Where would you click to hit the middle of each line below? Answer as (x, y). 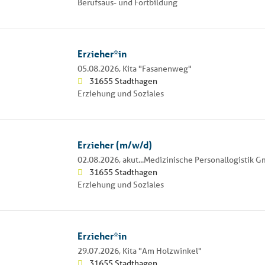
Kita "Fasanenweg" (157, 68)
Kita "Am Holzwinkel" (162, 251)
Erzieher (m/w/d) (114, 144)
